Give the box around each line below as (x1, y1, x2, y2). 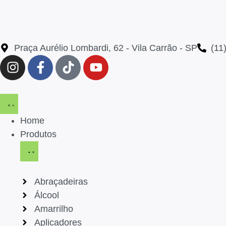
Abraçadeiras (34, 176, 88, 187)
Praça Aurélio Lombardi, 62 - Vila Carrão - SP (14, 42, 197, 53)
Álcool (34, 190, 59, 200)
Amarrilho (34, 203, 73, 214)
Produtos (20, 129, 56, 139)
